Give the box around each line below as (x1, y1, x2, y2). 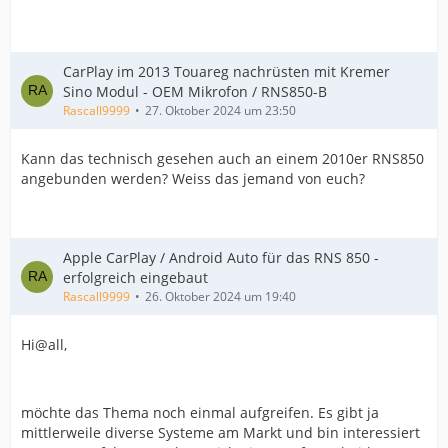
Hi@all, (21, 335, 67, 354)
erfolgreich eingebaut (63, 268, 208, 287)
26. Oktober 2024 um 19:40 (145, 288, 296, 305)
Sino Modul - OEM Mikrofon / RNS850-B (63, 82, 327, 101)
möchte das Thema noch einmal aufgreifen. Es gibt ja (21, 403, 379, 422)
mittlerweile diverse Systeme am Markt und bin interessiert (21, 423, 420, 442)
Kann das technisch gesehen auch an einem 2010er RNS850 (21, 149, 424, 168)
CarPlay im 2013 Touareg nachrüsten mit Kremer (63, 62, 390, 81)
